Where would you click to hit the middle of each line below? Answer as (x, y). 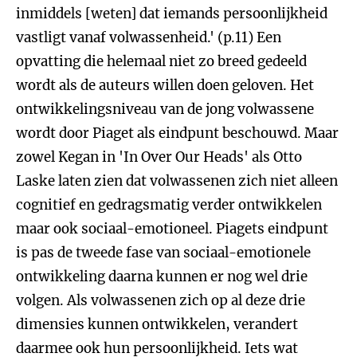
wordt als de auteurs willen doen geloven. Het (165, 85)
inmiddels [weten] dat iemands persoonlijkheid (172, 14)
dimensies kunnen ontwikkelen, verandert (157, 324)
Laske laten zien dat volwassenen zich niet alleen (177, 181)
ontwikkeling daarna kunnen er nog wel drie (162, 277)
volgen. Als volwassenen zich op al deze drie (161, 300)
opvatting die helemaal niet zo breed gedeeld (161, 61)
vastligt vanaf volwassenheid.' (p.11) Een (149, 37)
